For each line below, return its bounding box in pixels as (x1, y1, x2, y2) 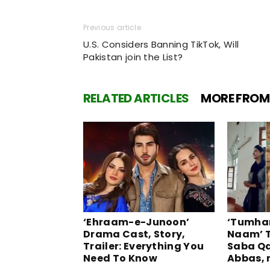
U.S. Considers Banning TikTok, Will (83, 37, 239, 51)
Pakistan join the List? (83, 50, 183, 63)
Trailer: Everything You (83, 239, 204, 253)
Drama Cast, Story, (83, 227, 186, 241)
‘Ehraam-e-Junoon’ (83, 215, 190, 229)
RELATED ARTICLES (83, 89, 189, 107)
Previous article (83, 22, 142, 33)
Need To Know (83, 251, 157, 265)
